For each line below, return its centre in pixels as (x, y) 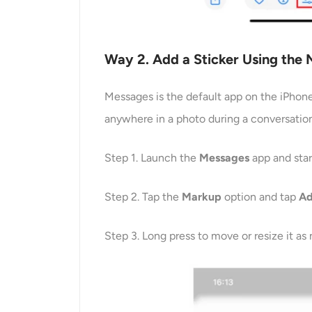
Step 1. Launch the (152, 158)
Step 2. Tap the (143, 197)
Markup (202, 197)
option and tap (260, 197)
